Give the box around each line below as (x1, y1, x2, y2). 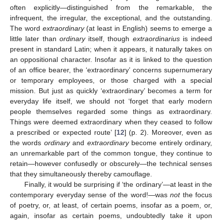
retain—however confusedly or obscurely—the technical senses (10, 160, 212, 168)
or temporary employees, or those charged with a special (10, 76, 212, 85)
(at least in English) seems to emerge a (84, 24, 213, 33)
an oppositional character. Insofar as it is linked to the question (10, 55, 212, 64)
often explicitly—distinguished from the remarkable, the (10, 3, 212, 12)
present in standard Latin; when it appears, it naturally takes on (10, 45, 212, 54)
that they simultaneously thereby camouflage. (10, 170, 152, 178)
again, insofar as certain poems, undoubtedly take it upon (10, 212, 212, 220)
